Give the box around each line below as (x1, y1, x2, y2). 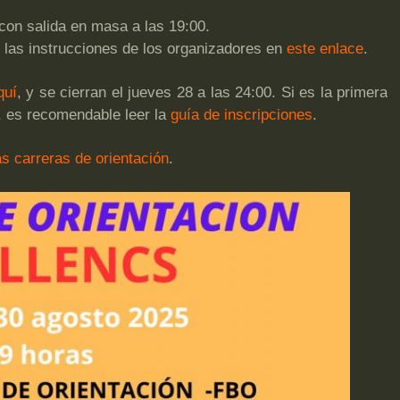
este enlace (287, 40, 363, 57)
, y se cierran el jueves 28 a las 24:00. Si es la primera (16, 83, 388, 101)
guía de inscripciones (171, 105, 312, 123)
